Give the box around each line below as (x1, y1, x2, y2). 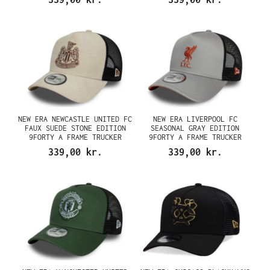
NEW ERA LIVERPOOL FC (152, 115, 237, 124)
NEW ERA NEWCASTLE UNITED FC (18, 115, 132, 124)
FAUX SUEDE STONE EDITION (24, 124, 126, 133)
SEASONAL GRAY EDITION (151, 124, 239, 133)
